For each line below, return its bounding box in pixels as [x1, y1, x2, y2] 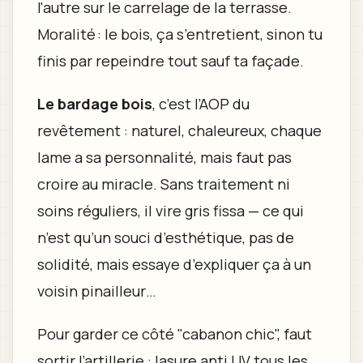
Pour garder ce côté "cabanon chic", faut [36, 323, 312, 344]
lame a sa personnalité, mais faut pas [36, 147, 292, 167]
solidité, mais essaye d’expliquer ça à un [36, 254, 311, 274]
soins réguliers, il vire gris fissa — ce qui [36, 200, 304, 220]
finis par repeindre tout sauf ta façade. [36, 50, 304, 70]
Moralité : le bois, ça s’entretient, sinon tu [36, 23, 322, 44]
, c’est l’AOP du [152, 93, 250, 113]
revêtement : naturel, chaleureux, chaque [36, 120, 322, 140]
